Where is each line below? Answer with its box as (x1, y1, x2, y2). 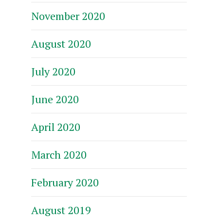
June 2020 (31, 91, 79, 106)
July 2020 (31, 64, 75, 78)
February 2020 (31, 175, 99, 189)
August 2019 (31, 202, 91, 217)
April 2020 (31, 119, 80, 134)
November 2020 (31, 8, 105, 23)
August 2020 (31, 36, 91, 51)
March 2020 (31, 147, 87, 162)
